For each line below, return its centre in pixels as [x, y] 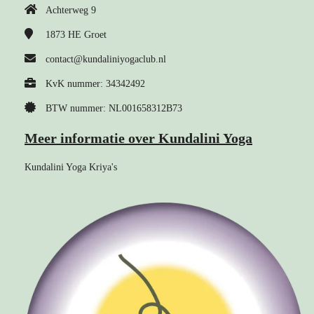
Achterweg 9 [71, 10]
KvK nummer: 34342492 [95, 83]
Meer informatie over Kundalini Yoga [138, 138]
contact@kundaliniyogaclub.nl [106, 59]
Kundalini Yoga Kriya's [71, 167]
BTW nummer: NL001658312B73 [114, 108]
